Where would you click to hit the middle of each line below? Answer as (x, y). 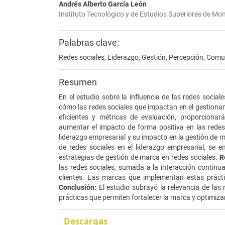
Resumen (78, 82)
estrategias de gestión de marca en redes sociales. (139, 157)
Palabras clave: (89, 42)
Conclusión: (78, 187)
